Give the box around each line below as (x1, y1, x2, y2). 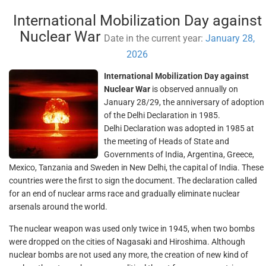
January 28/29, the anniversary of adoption (104, 97, 264, 107)
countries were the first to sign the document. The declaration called (9, 176, 257, 185)
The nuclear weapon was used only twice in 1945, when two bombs (9, 224, 255, 233)
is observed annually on (150, 84, 238, 94)
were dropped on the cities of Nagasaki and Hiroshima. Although (9, 237, 245, 246)
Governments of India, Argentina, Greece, (104, 150, 254, 159)
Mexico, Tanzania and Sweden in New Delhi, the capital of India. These (9, 163, 264, 172)
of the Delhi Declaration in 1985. (104, 110, 220, 120)
